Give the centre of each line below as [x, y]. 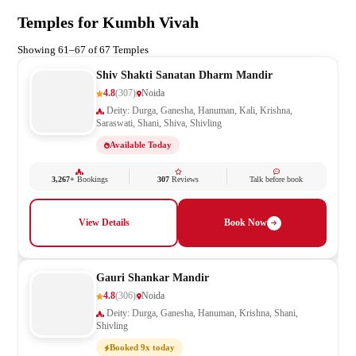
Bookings [91, 180]
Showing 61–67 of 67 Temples [83, 50]
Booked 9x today [142, 348]
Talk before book [277, 180]
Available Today [141, 145]
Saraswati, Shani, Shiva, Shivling [159, 124]
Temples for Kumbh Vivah [108, 22]
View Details [104, 223]
